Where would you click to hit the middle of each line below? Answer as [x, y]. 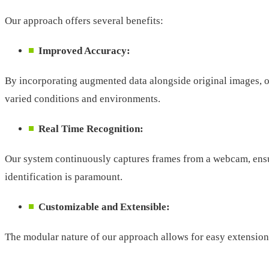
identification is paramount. [64, 177]
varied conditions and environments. [83, 98]
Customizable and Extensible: [104, 207]
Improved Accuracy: [84, 50]
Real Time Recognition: [91, 128]
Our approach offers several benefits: [84, 20]
